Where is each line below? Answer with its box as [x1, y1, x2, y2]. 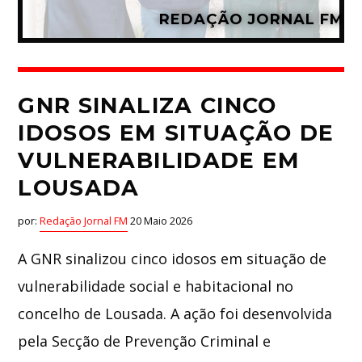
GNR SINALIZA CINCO [18, 91, 277, 119]
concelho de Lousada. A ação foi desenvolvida [18, 304, 333, 324]
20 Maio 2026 [128, 214, 193, 229]
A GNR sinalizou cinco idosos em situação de [18, 249, 327, 269]
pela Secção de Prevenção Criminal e [18, 331, 271, 351]
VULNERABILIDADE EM [18, 146, 301, 174]
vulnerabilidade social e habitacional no [18, 276, 294, 297]
